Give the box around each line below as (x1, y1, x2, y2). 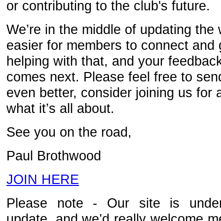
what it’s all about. (6, 100, 114, 116)
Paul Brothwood (6, 147, 101, 163)
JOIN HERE (6, 171, 79, 187)
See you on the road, (6, 124, 132, 140)
